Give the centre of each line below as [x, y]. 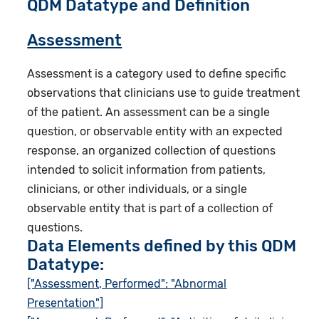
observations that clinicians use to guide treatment [164, 93]
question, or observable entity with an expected [155, 132]
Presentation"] [66, 303]
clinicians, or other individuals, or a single [137, 189]
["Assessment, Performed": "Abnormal [127, 284]
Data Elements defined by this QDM [162, 246]
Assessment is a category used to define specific [157, 74]
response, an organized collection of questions [152, 151]
